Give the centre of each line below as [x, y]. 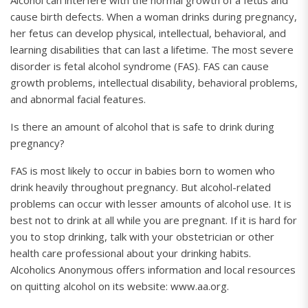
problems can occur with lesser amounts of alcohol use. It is [151, 203]
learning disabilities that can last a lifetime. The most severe [152, 49]
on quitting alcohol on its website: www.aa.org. [120, 286]
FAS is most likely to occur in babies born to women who [143, 170]
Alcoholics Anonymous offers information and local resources [153, 269]
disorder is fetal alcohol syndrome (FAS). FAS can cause [140, 66]
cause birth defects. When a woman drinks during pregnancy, [154, 16]
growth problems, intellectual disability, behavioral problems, [154, 82]
